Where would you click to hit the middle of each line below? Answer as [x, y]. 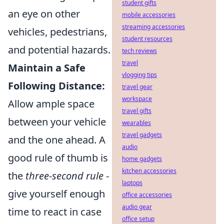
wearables [136, 123]
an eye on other [44, 14]
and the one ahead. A [57, 140]
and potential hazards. [59, 50]
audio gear [137, 207]
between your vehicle [57, 122]
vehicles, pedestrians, [57, 32]
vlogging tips [139, 75]
